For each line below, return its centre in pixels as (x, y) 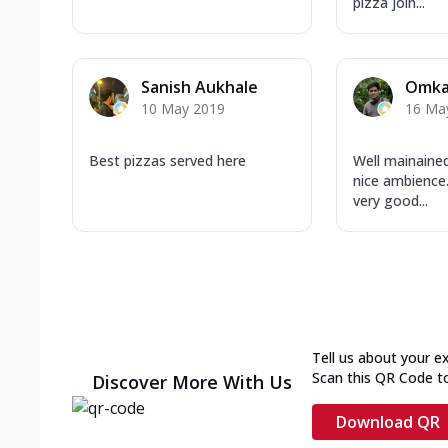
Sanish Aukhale (199, 86)
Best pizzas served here (167, 160)
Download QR (388, 421)
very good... (390, 200)
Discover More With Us (192, 381)
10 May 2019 (183, 108)
